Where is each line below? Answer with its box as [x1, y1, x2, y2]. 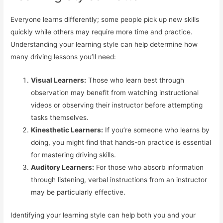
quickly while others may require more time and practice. [10, 28, 193, 36]
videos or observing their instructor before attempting [31, 101, 203, 110]
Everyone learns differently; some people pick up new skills [10, 15, 200, 24]
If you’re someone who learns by [103, 126, 210, 134]
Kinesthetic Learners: [31, 126, 104, 134]
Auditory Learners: [31, 163, 95, 172]
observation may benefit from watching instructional [31, 89, 199, 97]
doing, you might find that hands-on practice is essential [31, 138, 212, 147]
